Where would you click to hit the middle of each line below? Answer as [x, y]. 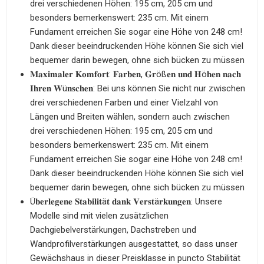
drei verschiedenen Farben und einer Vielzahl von [124, 102]
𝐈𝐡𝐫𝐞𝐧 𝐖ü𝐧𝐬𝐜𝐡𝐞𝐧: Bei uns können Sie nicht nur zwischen [138, 88]
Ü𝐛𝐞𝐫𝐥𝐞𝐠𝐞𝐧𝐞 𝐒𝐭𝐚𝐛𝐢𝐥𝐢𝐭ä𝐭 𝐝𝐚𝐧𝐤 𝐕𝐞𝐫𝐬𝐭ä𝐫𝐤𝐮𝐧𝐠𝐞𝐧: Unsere [126, 201]
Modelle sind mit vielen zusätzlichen [99, 215]
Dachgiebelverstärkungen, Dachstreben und [113, 230]
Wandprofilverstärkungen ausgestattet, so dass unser [134, 244]
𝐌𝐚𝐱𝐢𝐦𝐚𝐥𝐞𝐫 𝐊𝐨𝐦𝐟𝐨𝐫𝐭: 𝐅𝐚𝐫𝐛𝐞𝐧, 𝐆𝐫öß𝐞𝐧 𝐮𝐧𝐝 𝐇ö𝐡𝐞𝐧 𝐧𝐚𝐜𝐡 [136, 74]
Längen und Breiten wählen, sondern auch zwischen [130, 116]
